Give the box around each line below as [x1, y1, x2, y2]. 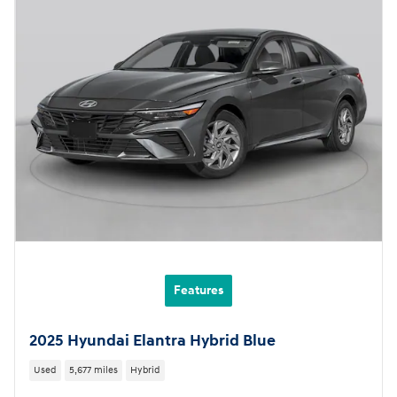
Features [174, 283, 223, 299]
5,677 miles [68, 364, 118, 377]
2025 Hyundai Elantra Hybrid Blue [29, 331, 276, 352]
